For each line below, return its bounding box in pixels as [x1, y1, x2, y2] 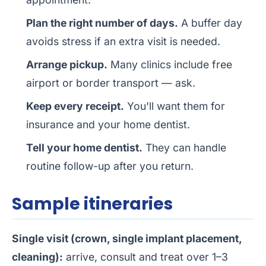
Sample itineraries [12, 192, 173, 216]
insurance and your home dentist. [26, 118, 190, 131]
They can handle [142, 141, 226, 154]
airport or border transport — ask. [26, 77, 195, 90]
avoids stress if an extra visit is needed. [26, 35, 220, 48]
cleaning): [12, 251, 63, 264]
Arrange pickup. [26, 58, 107, 71]
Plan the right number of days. [26, 17, 178, 30]
